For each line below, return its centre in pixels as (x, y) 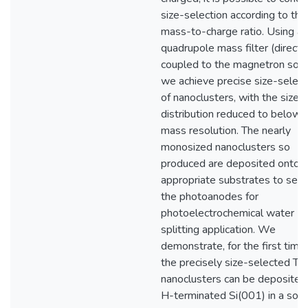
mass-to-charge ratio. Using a (232, 32)
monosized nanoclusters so (225, 147)
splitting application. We (218, 230)
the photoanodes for (210, 197)
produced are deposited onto (230, 164)
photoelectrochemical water (228, 213)
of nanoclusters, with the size (230, 98)
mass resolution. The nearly (226, 131)
